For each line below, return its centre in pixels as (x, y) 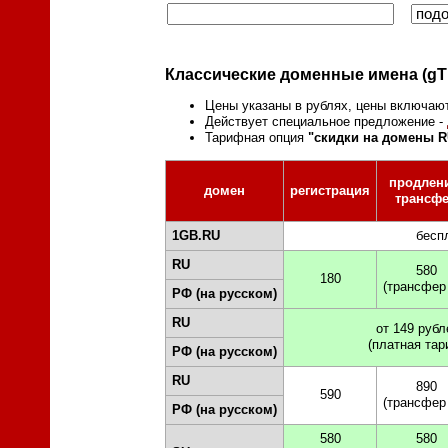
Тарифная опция (256, 138)
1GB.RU (196, 235)
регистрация (330, 190)
